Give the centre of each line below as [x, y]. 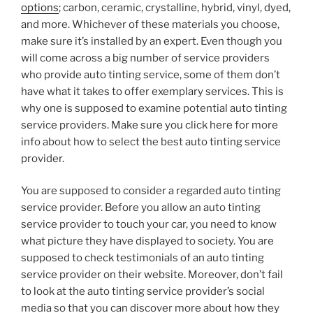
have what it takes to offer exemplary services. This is [152, 91]
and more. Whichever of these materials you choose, [150, 24]
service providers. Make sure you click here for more [150, 125]
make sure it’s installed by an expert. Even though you [152, 41]
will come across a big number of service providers [145, 58]
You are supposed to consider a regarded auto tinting [151, 191]
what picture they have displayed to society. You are [147, 241]
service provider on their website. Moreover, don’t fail [152, 275]
